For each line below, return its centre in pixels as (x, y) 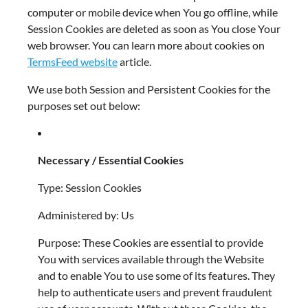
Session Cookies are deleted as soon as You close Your (154, 29)
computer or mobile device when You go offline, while (153, 12)
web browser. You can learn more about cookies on (146, 45)
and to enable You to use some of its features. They (156, 276)
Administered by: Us (86, 215)
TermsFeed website (73, 62)
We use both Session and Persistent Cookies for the (149, 89)
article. (134, 62)
